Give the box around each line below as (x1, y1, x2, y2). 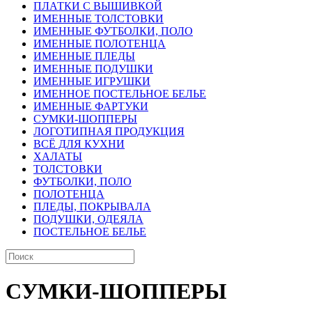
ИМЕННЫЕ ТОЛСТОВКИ (33, 13, 164, 24)
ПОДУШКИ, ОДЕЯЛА (33, 213, 143, 225)
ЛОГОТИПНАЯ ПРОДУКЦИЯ (33, 125, 185, 137)
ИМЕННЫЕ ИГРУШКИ (33, 75, 150, 87)
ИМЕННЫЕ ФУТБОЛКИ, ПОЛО (33, 25, 193, 37)
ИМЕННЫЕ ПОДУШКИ (33, 63, 153, 75)
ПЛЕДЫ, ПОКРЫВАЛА (33, 201, 151, 212)
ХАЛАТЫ (33, 150, 82, 162)
